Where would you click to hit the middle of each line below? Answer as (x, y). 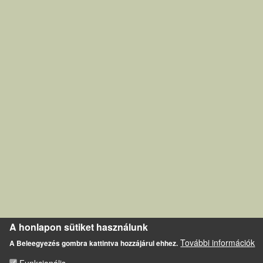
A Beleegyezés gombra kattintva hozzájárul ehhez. (94, 243)
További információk (218, 242)
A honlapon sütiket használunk (79, 227)
